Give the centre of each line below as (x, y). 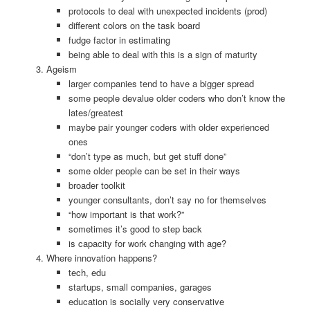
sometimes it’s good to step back (136, 228)
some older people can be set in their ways (155, 170)
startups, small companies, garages (140, 286)
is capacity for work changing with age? (148, 243)
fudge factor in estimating (120, 39)
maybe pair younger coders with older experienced (169, 127)
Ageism (61, 69)
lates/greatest (96, 112)
